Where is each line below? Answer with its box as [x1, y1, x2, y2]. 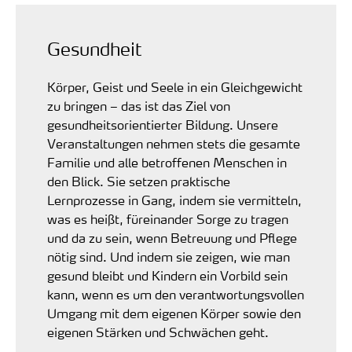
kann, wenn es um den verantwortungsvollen [47, 286, 304, 303]
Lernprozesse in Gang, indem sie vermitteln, [47, 192, 302, 209]
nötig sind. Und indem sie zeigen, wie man [47, 248, 290, 266]
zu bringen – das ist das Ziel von [47, 97, 230, 115]
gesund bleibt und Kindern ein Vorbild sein [47, 267, 288, 284]
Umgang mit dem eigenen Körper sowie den [47, 305, 301, 322]
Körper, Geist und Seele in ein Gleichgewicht [47, 79, 302, 96]
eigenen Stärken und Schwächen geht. [47, 324, 269, 341]
